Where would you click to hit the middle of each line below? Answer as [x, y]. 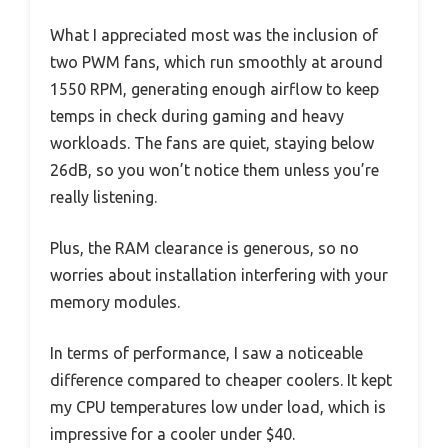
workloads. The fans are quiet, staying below [212, 142]
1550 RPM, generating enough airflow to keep [214, 88]
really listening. [103, 196]
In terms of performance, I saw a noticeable [206, 352]
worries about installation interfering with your [219, 274]
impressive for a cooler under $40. [172, 433]
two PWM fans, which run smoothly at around [216, 61]
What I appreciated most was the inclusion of [214, 34]
